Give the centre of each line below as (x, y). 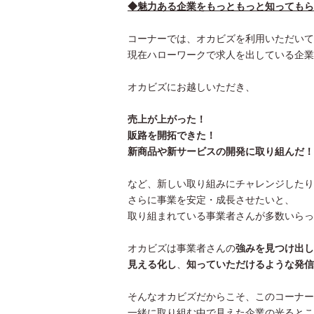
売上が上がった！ (167, 119)
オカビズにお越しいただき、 (191, 87)
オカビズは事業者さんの (182, 248)
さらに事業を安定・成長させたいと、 (211, 200)
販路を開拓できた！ (172, 135)
